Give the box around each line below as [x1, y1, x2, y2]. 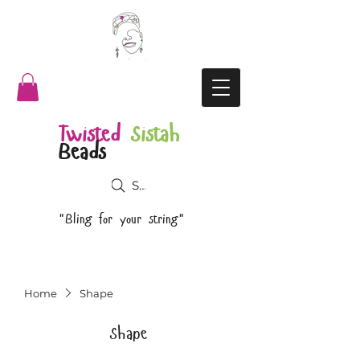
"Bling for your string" [58, 210, 185, 227]
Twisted [58, 119, 120, 148]
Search [131, 178, 173, 194]
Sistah [131, 119, 179, 148]
